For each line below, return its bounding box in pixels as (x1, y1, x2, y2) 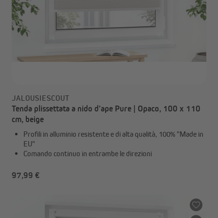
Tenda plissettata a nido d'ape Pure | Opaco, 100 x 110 (12, 104, 200, 113)
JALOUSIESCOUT (12, 93, 70, 103)
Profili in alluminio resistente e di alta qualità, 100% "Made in (23, 129, 203, 139)
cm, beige (12, 114, 44, 124)
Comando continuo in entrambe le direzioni (23, 149, 152, 158)
